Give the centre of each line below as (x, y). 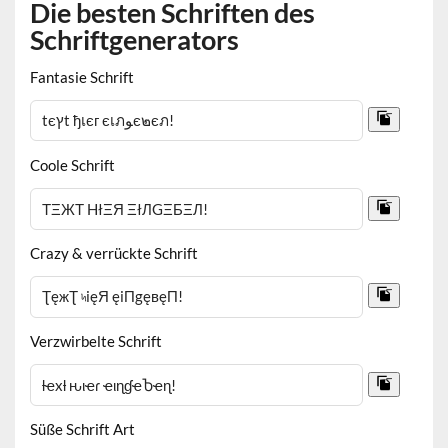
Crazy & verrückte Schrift (114, 252)
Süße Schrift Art (83, 429)
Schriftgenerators (135, 40)
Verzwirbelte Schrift (96, 340)
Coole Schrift (73, 164)
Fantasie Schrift (82, 76)
